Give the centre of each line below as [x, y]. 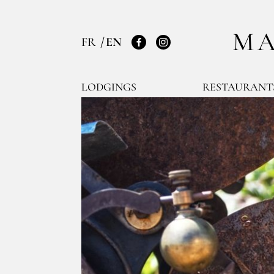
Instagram [186, 50]
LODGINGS [109, 87]
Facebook [161, 50]
